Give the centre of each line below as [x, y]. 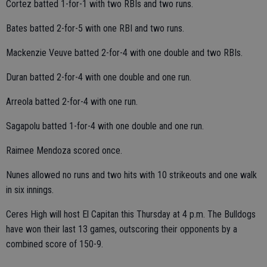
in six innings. [30, 190]
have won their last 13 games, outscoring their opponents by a [122, 229]
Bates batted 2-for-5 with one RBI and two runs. [95, 28]
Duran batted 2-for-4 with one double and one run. [99, 77]
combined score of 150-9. [55, 244]
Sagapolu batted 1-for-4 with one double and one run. [105, 126]
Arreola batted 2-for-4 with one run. [72, 102]
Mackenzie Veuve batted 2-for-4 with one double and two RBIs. [124, 53]
